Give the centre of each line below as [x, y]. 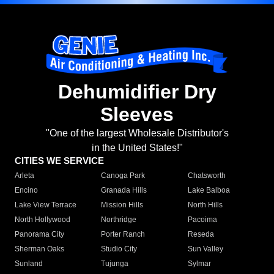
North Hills [205, 205]
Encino [26, 191]
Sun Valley [205, 249]
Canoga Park [123, 176]
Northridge [119, 220]
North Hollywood [43, 220]
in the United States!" [137, 148]
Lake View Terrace [46, 205]
